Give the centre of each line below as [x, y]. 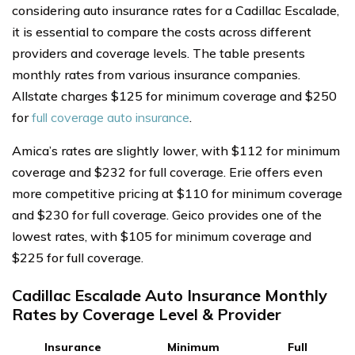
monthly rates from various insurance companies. [156, 74]
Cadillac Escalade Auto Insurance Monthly [170, 295]
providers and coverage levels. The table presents [158, 53]
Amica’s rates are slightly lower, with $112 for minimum [176, 150]
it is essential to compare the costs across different [162, 31]
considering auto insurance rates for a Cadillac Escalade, [176, 10]
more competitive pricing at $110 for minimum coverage [177, 193]
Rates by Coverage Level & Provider [147, 314]
